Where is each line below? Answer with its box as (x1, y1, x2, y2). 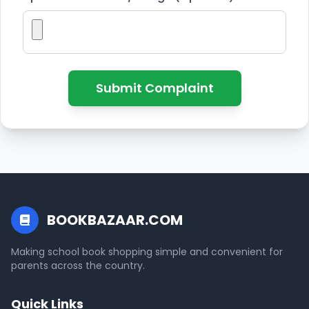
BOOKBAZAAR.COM (47, 210, 183, 230)
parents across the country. (11, 259, 145, 272)
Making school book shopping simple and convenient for (11, 245, 283, 259)
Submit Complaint (95, 79, 214, 97)
